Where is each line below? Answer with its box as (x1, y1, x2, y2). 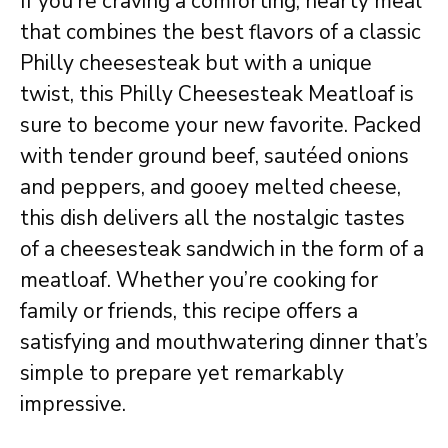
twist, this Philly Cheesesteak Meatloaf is (20, 79, 414, 108)
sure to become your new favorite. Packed (20, 110, 421, 139)
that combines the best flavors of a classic (20, 17, 421, 46)
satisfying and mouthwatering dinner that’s (20, 327, 428, 356)
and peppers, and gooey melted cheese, (20, 172, 401, 201)
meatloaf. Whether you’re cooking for (20, 265, 378, 294)
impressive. (20, 389, 126, 418)
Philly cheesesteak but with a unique (20, 48, 372, 77)
